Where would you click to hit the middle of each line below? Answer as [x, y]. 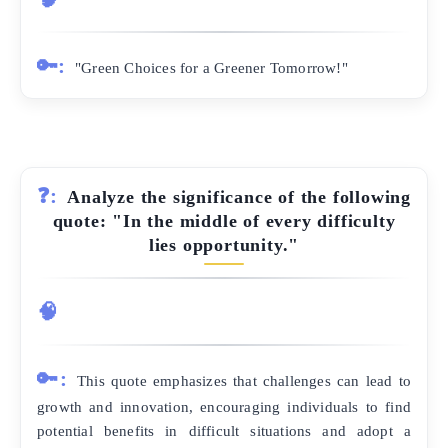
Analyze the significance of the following [239, 197]
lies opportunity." [224, 245]
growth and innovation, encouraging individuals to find [224, 406]
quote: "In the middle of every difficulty [224, 221]
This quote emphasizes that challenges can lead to [243, 380]
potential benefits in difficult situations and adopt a [224, 430]
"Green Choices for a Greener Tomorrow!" [211, 68]
